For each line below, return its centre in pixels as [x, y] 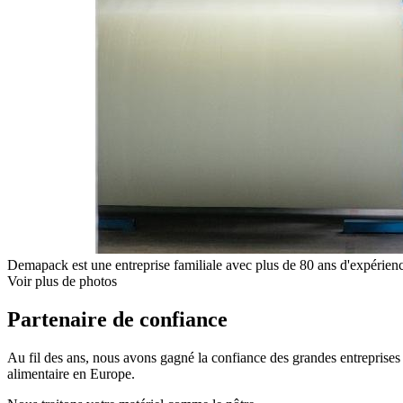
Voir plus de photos [62, 281]
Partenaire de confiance [117, 319]
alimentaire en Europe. [71, 373]
